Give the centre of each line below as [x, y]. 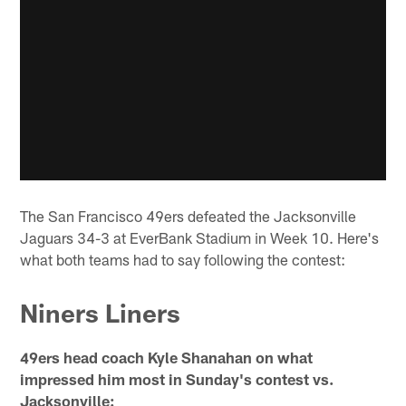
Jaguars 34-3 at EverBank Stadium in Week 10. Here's [200, 237]
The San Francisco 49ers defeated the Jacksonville [188, 215]
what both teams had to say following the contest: [183, 259]
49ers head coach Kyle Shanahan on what [167, 358]
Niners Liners [101, 313]
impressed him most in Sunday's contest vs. [177, 379]
